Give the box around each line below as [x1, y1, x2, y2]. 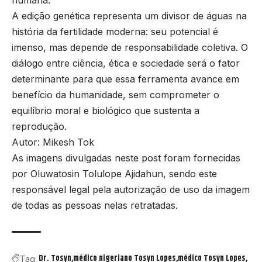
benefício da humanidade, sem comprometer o [12, 89, 219, 101]
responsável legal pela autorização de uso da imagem [12, 184, 250, 196]
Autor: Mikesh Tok [12, 136, 94, 149]
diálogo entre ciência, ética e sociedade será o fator [12, 57, 240, 70]
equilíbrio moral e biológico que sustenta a [12, 105, 199, 117]
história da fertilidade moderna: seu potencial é [12, 26, 218, 38]
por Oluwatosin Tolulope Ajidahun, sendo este [12, 168, 217, 180]
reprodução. [12, 120, 67, 133]
